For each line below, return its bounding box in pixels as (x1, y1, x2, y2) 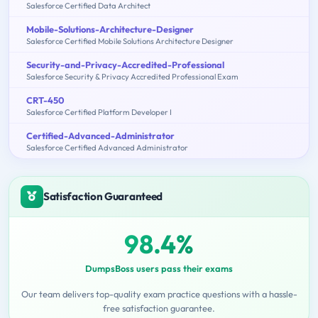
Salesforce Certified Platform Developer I (26, 106, 172, 117)
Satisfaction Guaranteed (43, 189, 163, 203)
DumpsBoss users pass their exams (85, 262, 233, 274)
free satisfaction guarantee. (103, 302, 215, 314)
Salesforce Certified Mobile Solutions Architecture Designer (26, 35, 234, 46)
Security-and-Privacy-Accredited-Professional (26, 58, 224, 70)
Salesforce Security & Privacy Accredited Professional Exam (26, 71, 238, 82)
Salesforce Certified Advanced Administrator (26, 142, 188, 153)
